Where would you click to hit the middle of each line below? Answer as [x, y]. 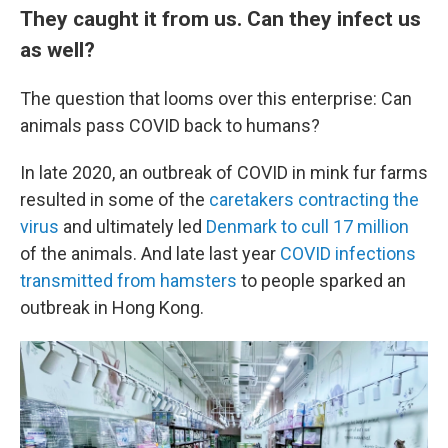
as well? [57, 49]
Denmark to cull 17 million [307, 226]
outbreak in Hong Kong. [112, 307]
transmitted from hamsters [128, 280]
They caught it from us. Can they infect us [220, 18]
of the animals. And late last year [150, 253]
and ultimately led [132, 226]
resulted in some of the [114, 199]
